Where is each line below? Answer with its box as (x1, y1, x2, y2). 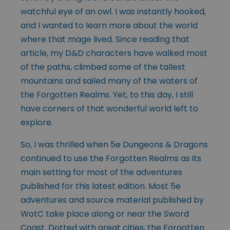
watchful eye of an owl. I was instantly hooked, (21, 6, 206, 18)
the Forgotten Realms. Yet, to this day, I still (21, 89, 193, 101)
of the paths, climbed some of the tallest (21, 61, 185, 73)
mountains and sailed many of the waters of (21, 75, 198, 87)
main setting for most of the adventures (21, 166, 182, 179)
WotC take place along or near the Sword (21, 208, 189, 220)
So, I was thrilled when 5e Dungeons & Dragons (21, 139, 208, 151)
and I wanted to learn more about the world (21, 20, 198, 32)
